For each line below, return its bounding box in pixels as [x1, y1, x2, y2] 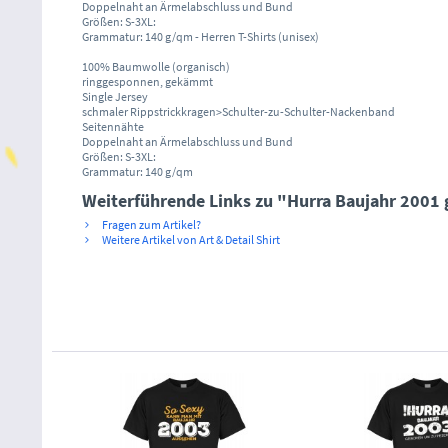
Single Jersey [82, 88, 148, 104]
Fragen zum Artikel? [100, 216, 201, 232]
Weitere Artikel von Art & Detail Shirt [100, 231, 280, 247]
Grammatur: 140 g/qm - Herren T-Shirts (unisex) [82, 28, 319, 44]
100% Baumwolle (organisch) [82, 58, 230, 74]
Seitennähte [82, 118, 144, 134]
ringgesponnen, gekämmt [82, 73, 213, 89]
